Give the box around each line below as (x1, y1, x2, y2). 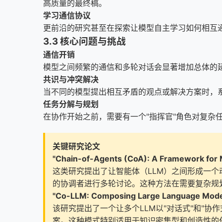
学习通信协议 (43, 10, 91, 20)
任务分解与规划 (43, 99, 99, 109)
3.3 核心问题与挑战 (43, 36, 126, 47)
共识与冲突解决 (43, 74, 99, 84)
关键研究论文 (53, 141, 100, 151)
